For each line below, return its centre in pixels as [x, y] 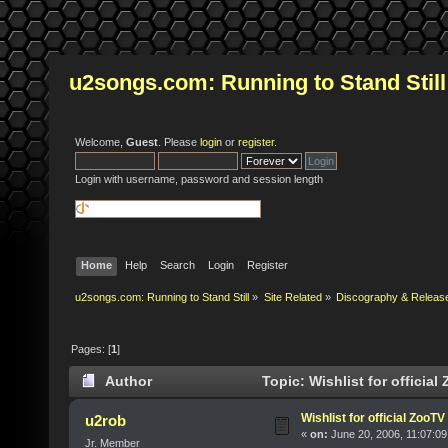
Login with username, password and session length [199, 179]
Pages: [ [91, 348]
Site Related [292, 297]
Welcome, [100, 142]
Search [178, 264]
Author [128, 382]
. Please [179, 142]
